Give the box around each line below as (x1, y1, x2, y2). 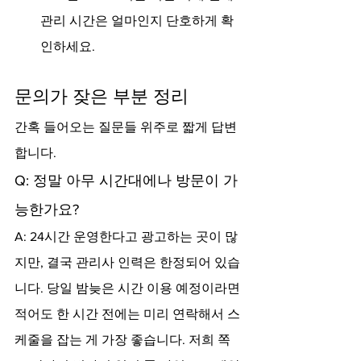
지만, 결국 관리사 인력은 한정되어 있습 (15, 255, 240, 269)
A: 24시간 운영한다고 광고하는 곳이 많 (15, 230, 238, 243)
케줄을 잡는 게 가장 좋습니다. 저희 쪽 (15, 333, 230, 346)
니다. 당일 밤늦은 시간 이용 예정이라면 (15, 281, 243, 295)
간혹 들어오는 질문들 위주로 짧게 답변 (15, 120, 237, 134)
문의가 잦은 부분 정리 (15, 87, 189, 106)
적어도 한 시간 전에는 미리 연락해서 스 (15, 307, 240, 321)
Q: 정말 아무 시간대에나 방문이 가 (15, 172, 238, 189)
